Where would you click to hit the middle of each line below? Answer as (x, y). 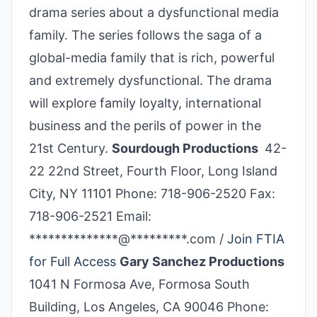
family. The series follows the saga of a (145, 35)
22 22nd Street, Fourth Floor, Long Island (153, 171)
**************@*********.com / (128, 238)
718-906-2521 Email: (90, 216)
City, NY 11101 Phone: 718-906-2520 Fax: (152, 193)
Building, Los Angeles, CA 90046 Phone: (149, 306)
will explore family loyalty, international (145, 103)
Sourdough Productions (186, 148)
